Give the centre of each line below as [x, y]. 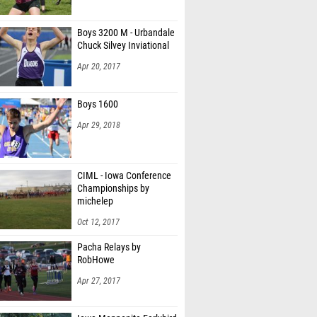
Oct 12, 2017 [98, 222]
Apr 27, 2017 [99, 281]
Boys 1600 [98, 104]
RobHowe [96, 260]
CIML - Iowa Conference [124, 176]
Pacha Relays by [109, 247]
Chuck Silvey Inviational [123, 46]
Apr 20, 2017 [99, 67]
